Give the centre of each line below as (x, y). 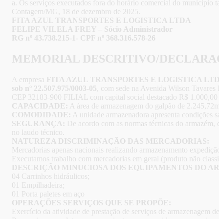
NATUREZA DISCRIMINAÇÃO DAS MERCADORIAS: (110, 141)
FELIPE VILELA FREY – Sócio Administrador (92, 29)
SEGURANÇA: (38, 123)
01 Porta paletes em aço (48, 194)
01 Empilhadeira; (38, 185)
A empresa (29, 79)
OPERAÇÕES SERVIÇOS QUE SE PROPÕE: (91, 203)
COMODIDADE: (41, 115)
